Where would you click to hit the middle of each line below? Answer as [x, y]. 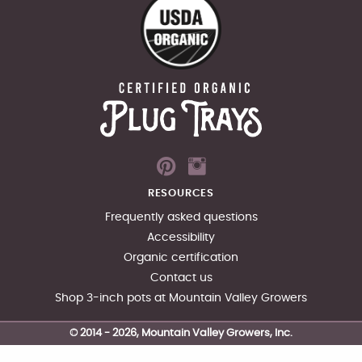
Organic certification [181, 257]
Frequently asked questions [181, 217]
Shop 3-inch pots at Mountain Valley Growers [181, 297]
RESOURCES [181, 193]
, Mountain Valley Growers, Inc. [215, 334]
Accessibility [181, 237]
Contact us [181, 277]
